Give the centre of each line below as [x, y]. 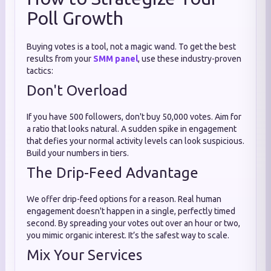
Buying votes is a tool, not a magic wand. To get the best [131, 47]
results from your [60, 59]
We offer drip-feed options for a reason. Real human [124, 199]
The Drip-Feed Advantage [113, 173]
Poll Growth [75, 18]
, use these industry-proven [190, 59]
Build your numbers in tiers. [78, 153]
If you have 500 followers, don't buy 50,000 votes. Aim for [134, 117]
